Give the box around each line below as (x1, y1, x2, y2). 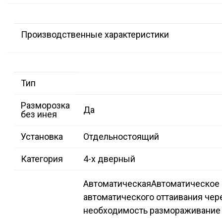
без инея (21, 109, 57, 120)
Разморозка (21, 100, 70, 111)
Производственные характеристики (21, 29, 169, 40)
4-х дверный (83, 154, 135, 165)
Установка (21, 131, 63, 142)
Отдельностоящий (83, 131, 159, 142)
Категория (21, 154, 63, 165)
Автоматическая (83, 178, 151, 189)
